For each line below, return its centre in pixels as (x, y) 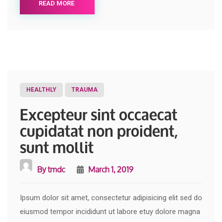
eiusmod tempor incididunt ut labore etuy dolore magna (110, 211)
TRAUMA (84, 89)
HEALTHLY (41, 89)
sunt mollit (57, 146)
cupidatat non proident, (99, 129)
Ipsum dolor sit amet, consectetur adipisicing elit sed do (111, 197)
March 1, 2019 (110, 169)
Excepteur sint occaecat (99, 113)
